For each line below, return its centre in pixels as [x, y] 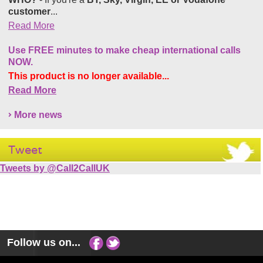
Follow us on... [48, 242]
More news [38, 115]
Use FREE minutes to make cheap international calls [124, 50]
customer [29, 11]
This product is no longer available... [89, 76]
